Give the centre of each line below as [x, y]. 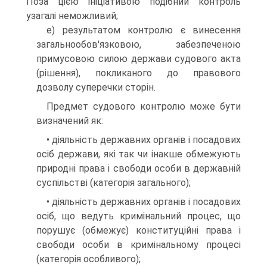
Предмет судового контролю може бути [144, 106]
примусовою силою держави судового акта [139, 59]
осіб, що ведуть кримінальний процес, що [139, 216]
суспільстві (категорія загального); [114, 183]
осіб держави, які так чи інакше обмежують [139, 154]
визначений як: [70, 121]
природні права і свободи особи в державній [139, 168]
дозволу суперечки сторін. [96, 87]
